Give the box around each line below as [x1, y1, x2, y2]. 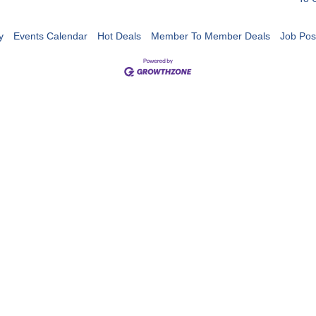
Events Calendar [13, 30, 87, 42]
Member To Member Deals [150, 30, 270, 42]
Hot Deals [97, 30, 141, 42]
